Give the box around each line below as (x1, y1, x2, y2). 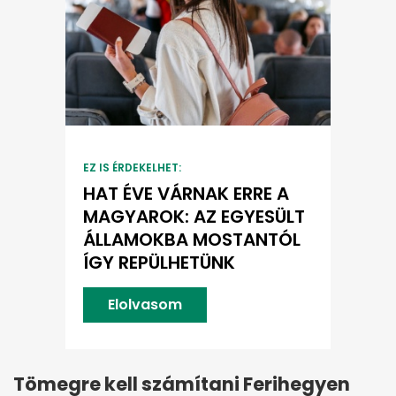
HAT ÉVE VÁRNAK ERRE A (83, 181, 289, 207)
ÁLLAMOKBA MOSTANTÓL (83, 227, 301, 253)
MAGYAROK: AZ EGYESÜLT (83, 204, 305, 230)
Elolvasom (108, 294, 182, 316)
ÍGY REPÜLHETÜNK (83, 250, 235, 276)
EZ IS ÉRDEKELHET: (83, 160, 181, 176)
